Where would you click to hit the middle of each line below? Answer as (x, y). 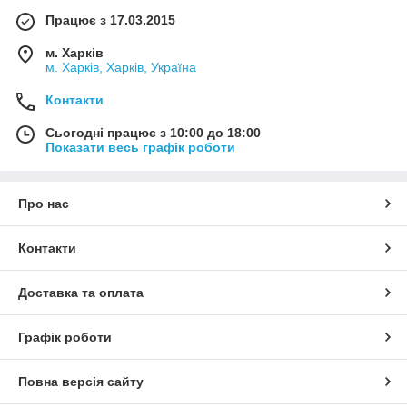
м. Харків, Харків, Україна (121, 68)
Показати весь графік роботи (140, 148)
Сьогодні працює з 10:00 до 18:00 (153, 133)
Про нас (44, 204)
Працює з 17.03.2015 (110, 20)
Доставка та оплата (81, 293)
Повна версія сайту (81, 382)
